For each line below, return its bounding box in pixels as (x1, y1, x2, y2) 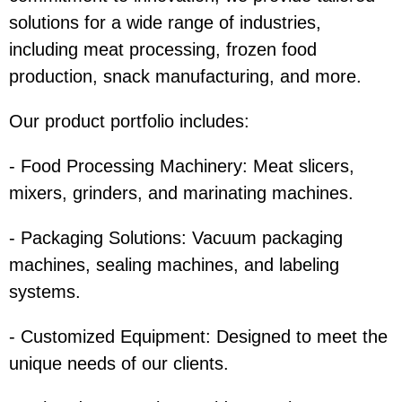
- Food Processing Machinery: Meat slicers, (9, 156, 354, 177)
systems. (9, 282, 92, 302)
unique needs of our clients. (9, 354, 240, 374)
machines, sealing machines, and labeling (9, 255, 339, 275)
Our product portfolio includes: (9, 111, 260, 132)
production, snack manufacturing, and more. (9, 66, 372, 87)
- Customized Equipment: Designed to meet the (9, 327, 388, 347)
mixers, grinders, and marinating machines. (9, 183, 364, 204)
